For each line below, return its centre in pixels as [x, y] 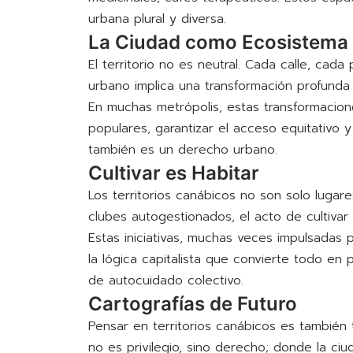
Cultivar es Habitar [173, 173]
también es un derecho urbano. [182, 150]
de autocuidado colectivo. [165, 281]
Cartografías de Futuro [192, 304]
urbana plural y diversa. [157, 19]
